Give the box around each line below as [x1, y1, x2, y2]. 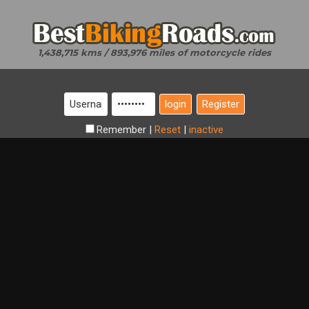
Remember [97, 123, 149, 136]
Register [202, 98, 239, 110]
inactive [189, 123, 223, 136]
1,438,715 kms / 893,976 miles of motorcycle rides [38, 47, 271, 58]
